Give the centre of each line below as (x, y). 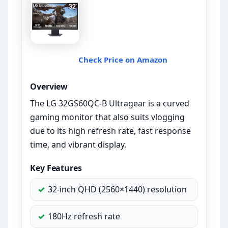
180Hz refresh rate (84, 217)
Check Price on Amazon (123, 60)
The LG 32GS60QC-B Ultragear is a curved (110, 104)
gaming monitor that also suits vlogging (108, 117)
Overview (49, 87)
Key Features (56, 168)
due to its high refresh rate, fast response (111, 131)
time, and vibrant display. (78, 145)
